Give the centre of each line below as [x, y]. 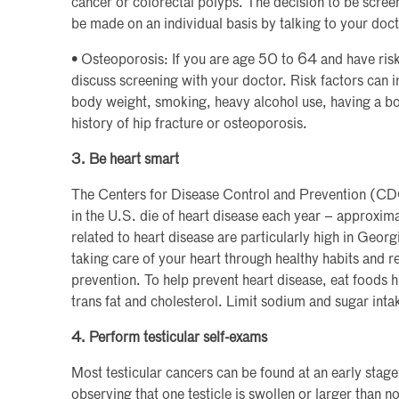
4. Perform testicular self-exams [169, 338]
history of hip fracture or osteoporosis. [189, 125]
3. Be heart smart [125, 160]
